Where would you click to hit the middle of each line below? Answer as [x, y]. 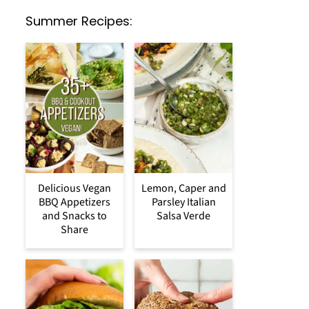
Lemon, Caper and [183, 189]
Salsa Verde [183, 216]
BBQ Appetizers [74, 202]
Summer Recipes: [79, 21]
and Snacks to [74, 216]
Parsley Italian [183, 202]
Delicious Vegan [74, 189]
